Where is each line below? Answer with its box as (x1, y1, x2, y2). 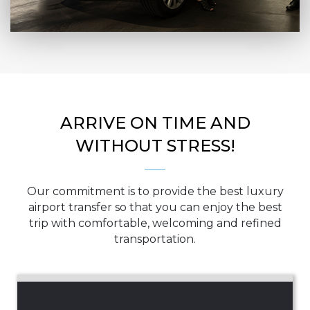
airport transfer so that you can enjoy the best (28, 201, 282, 214)
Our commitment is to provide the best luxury (26, 185, 284, 198)
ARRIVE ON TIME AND (60, 113, 250, 133)
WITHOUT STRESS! (75, 136, 235, 156)
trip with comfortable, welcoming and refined (28, 217, 282, 230)
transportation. (114, 232, 196, 246)
